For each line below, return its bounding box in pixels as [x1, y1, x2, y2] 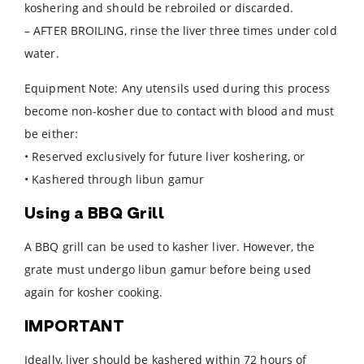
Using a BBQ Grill [24, 203, 165, 227]
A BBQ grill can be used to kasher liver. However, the [24, 239, 315, 254]
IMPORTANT [24, 316, 125, 340]
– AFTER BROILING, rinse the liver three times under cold [24, 23, 337, 38]
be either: [24, 126, 78, 141]
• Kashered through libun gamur [24, 171, 204, 187]
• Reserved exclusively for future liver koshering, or [24, 149, 305, 164]
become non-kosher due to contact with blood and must [24, 103, 335, 119]
